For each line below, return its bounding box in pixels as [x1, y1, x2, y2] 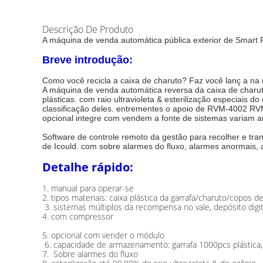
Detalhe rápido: [42, 159, 133, 175]
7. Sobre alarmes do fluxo [42, 248, 138, 259]
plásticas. [42, 95, 79, 104]
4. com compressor [42, 211, 113, 222]
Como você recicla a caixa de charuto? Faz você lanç [42, 76, 243, 85]
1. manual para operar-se [42, 183, 134, 194]
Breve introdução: [42, 54, 133, 66]
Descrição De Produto [42, 23, 133, 36]
